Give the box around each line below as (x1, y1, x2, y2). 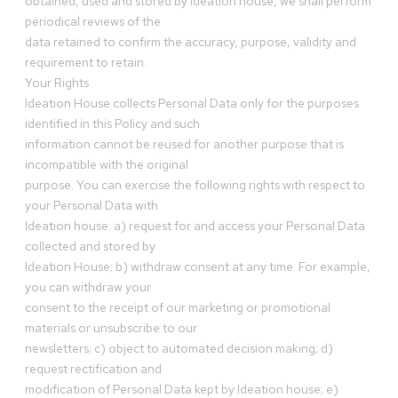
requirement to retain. (25, 54, 147, 71)
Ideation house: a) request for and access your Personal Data (25, 218, 365, 235)
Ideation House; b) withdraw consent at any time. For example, (25, 259, 370, 275)
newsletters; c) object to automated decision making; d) (25, 340, 333, 357)
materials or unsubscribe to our (25, 320, 197, 337)
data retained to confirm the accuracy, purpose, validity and (25, 34, 356, 51)
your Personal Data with (25, 197, 158, 214)
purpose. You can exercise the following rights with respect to (25, 177, 365, 194)
